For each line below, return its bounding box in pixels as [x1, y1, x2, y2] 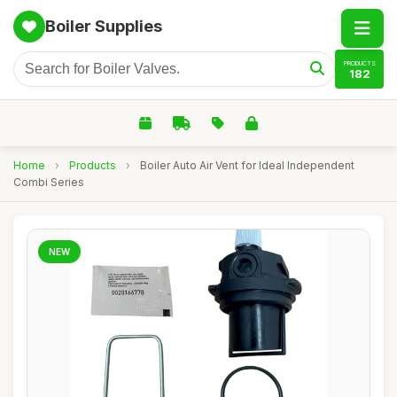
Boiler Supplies [45, 17, 162, 35]
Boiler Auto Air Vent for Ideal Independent [140, 159, 354, 172]
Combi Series [13, 175, 84, 189]
